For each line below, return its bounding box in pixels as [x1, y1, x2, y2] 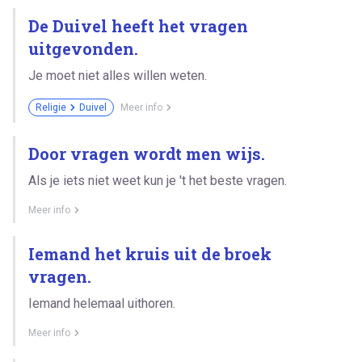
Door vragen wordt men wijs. [28, 142, 265, 164]
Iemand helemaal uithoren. [28, 295, 175, 311]
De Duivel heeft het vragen [28, 15, 248, 36]
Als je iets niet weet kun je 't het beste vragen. [28, 172, 287, 188]
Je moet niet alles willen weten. [28, 67, 207, 83]
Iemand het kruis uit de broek [28, 242, 271, 264]
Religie [36, 101, 66, 113]
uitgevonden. [28, 37, 138, 59]
